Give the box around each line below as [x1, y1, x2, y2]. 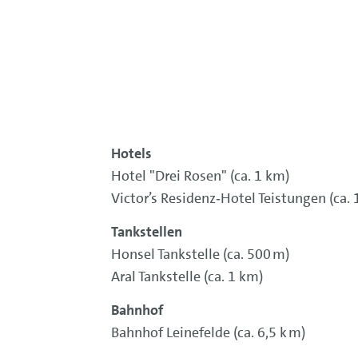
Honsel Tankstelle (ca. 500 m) [110, 245, 289, 264]
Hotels [110, 144, 152, 163]
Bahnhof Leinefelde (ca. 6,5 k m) [110, 323, 305, 342]
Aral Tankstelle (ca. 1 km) [110, 267, 263, 286]
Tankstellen [110, 222, 182, 241]
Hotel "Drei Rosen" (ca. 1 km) [110, 166, 289, 185]
